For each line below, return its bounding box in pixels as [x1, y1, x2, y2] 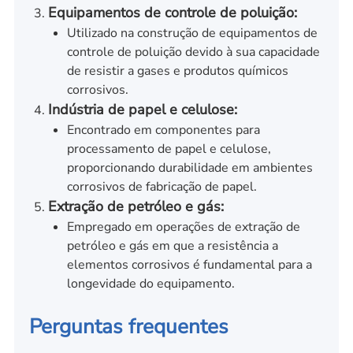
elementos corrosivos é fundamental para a [66, 256, 312, 274]
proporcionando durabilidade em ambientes [66, 159, 313, 177]
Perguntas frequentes [29, 312, 229, 340]
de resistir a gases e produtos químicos [66, 62, 288, 80]
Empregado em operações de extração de [66, 218, 300, 236]
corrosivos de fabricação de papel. [66, 178, 257, 196]
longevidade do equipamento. [66, 275, 235, 293]
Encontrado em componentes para [66, 121, 260, 139]
